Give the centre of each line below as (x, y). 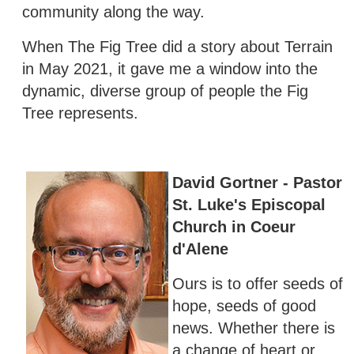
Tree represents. (85, 113)
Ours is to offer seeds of (258, 283)
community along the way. (113, 11)
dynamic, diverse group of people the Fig (165, 90)
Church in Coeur (234, 226)
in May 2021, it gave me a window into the (170, 68)
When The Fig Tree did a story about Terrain (177, 46)
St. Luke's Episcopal (249, 204)
